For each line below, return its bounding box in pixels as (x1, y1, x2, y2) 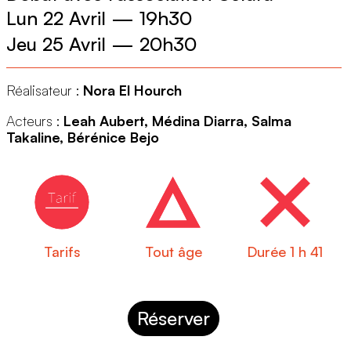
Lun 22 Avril (6, 6, 106, 31)
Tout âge (144, 243, 202, 261)
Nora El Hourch (83, 81, 182, 100)
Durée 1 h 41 (247, 243, 323, 261)
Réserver (137, 306, 211, 331)
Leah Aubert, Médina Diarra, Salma (63, 112, 291, 130)
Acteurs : (6, 112, 63, 130)
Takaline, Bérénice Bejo (6, 128, 159, 147)
